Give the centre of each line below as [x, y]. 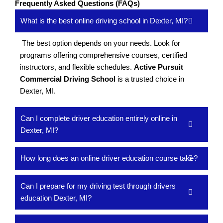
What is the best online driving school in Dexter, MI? [104, 20]
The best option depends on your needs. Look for [100, 43]
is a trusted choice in [150, 79]
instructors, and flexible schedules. [77, 67]
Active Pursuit [159, 67]
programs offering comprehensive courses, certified [104, 55]
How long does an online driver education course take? [109, 158]
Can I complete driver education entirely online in [99, 118]
